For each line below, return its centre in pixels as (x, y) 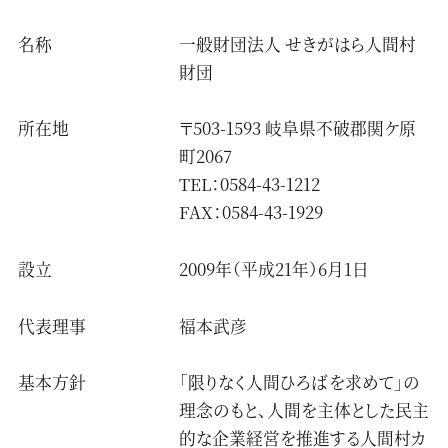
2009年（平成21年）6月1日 (274, 269)
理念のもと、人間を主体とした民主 (304, 410)
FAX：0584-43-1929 (251, 212)
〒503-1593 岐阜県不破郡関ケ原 (298, 128)
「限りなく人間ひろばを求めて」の (300, 382)
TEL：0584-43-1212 (258, 184)
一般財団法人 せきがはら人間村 (298, 43)
